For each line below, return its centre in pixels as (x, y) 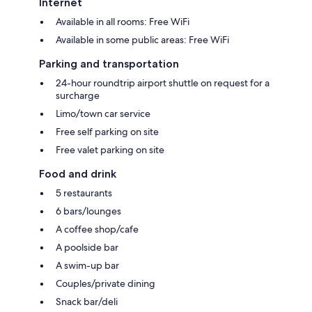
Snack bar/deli (87, 301)
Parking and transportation (109, 63)
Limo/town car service (103, 113)
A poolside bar (87, 247)
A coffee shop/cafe (97, 229)
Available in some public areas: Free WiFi (142, 39)
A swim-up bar (87, 265)
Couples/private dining (106, 283)
